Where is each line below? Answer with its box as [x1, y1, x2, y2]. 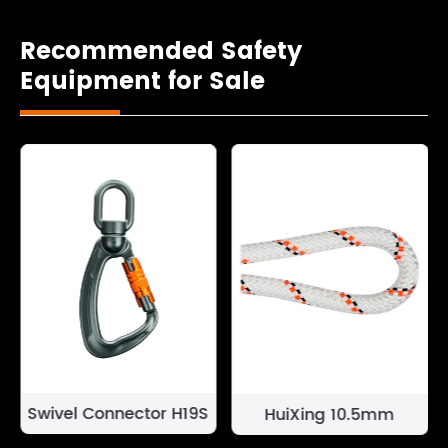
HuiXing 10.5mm [264, 401, 395, 428]
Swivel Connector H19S [27, 401, 209, 428]
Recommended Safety [20, 32, 302, 72]
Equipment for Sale [20, 62, 265, 102]
